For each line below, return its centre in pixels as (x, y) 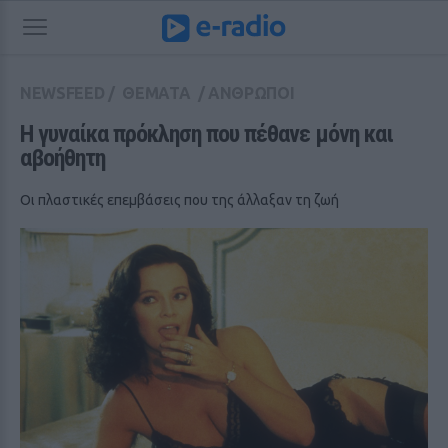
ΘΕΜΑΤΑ (156, 93)
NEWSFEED (62, 93)
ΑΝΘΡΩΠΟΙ (251, 93)
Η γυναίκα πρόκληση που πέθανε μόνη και (206, 134)
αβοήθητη (62, 158)
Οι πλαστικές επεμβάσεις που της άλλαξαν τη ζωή (179, 200)
